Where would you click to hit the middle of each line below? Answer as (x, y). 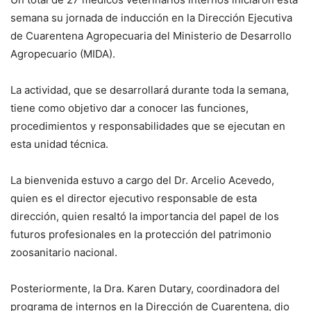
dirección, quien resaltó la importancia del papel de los (145, 216)
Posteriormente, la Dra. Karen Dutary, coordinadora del (145, 288)
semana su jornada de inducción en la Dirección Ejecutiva (151, 17)
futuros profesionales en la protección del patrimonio (141, 234)
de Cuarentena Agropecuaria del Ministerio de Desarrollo (151, 35)
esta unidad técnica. (59, 144)
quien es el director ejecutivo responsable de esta (134, 198)
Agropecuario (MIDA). (63, 53)
